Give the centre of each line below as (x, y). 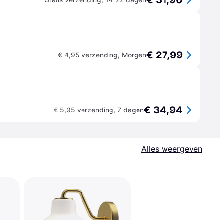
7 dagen (131, 110)
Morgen (134, 55)
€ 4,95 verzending (88, 55)
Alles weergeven (172, 149)
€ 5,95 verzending (83, 110)
